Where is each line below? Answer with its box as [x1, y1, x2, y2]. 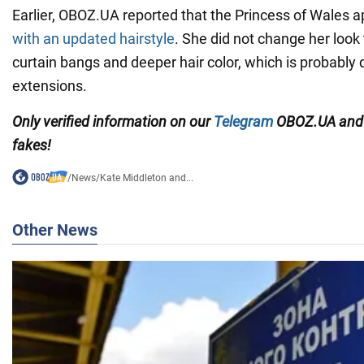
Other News [12, 220, 97, 240]
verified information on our [43, 113, 214, 131]
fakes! [12, 136, 51, 154]
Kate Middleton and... [99, 172, 193, 184]
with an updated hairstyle [12, 30, 175, 48]
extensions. [12, 77, 87, 95]
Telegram [214, 113, 273, 131]
